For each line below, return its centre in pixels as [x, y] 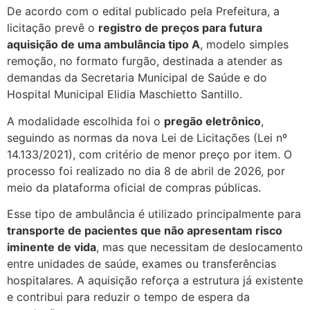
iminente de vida [52, 247]
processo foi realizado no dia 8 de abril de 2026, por [146, 171]
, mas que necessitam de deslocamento [200, 247]
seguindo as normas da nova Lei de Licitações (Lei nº [147, 137]
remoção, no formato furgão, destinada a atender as [145, 61]
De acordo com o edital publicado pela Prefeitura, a [143, 11]
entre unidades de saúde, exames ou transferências [142, 264]
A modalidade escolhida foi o [85, 121]
